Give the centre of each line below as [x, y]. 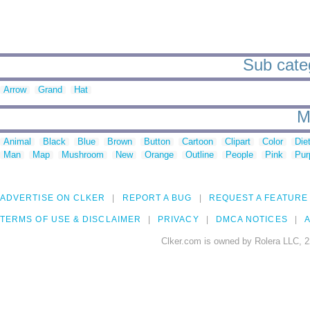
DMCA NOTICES [252, 220]
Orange [159, 155]
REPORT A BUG [157, 198]
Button [157, 142]
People [239, 155]
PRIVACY [179, 220]
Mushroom [83, 155]
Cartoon [198, 142]
